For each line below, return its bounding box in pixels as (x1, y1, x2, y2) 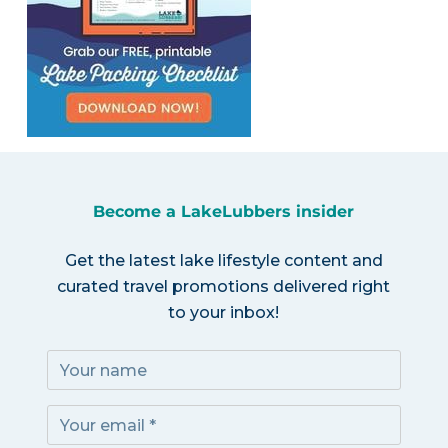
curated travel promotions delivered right (57, 277, 391, 297)
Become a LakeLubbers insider (93, 202, 355, 222)
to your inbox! (168, 303, 280, 323)
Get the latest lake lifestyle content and (64, 251, 383, 271)
